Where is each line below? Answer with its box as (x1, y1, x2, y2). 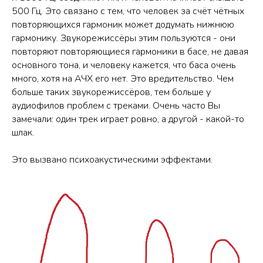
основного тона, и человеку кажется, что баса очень (12, 59, 236, 72)
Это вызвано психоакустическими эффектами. (12, 153, 213, 167)
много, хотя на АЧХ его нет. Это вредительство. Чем (12, 72, 234, 86)
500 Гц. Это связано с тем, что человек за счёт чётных (12, 5, 244, 18)
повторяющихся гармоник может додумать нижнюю (12, 18, 234, 32)
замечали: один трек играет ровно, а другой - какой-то (12, 113, 244, 126)
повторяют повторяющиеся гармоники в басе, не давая (12, 45, 248, 59)
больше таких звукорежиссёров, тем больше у (12, 86, 211, 99)
